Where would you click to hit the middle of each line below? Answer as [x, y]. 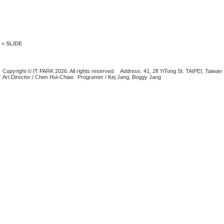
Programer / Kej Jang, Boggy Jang [119, 77]
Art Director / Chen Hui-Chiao [38, 77]
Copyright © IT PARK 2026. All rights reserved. [59, 71]
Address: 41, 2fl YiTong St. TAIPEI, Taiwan [171, 71]
